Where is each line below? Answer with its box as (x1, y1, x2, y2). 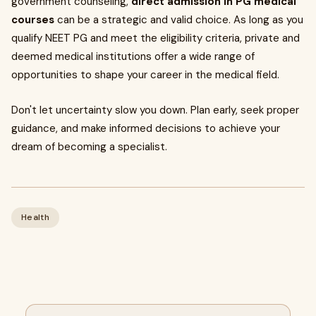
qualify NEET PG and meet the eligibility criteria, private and (11, 31, 300, 45)
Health (21, 212, 49, 223)
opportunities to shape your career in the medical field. (11, 68, 279, 82)
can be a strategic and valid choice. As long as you (54, 13, 303, 27)
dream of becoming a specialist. (11, 140, 167, 154)
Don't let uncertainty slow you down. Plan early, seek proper (11, 103, 299, 117)
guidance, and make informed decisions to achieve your (11, 121, 280, 135)
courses (11, 13, 54, 27)
